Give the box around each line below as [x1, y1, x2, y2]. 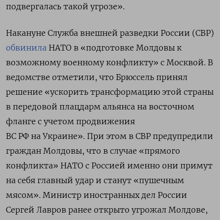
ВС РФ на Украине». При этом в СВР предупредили [6, 131, 213, 141]
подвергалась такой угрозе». [6, 1, 125, 11]
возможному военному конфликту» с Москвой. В [6, 57, 213, 67]
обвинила [6, 42, 47, 53]
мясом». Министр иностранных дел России [6, 190, 187, 200]
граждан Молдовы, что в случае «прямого [6, 145, 180, 156]
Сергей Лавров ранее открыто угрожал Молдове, [6, 204, 208, 215]
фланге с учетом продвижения [6, 116, 135, 126]
